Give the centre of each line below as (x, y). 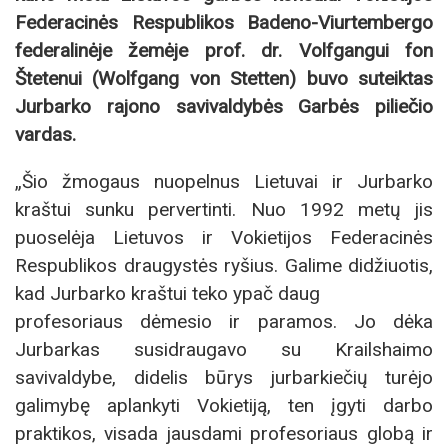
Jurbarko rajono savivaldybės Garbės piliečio (224, 107)
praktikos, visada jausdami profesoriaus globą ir (224, 434)
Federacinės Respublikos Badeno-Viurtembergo (224, 23)
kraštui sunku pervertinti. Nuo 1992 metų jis (224, 210)
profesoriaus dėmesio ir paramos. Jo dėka (224, 322)
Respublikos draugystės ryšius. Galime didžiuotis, (224, 266)
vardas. (45, 135)
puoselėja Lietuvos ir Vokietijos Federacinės (224, 238)
